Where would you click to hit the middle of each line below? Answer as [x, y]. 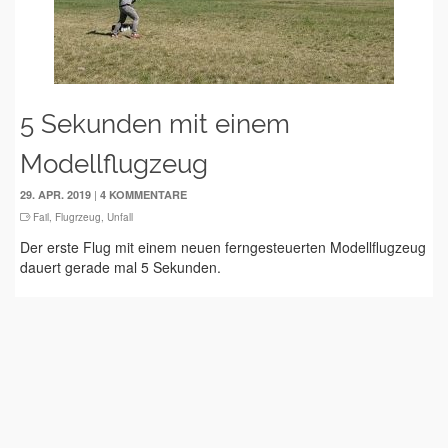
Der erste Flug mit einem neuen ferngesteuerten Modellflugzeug [223, 247]
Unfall [120, 217]
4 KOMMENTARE [143, 194]
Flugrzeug [78, 217]
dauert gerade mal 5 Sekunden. [120, 267]
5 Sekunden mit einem [155, 124]
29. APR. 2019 [55, 194]
